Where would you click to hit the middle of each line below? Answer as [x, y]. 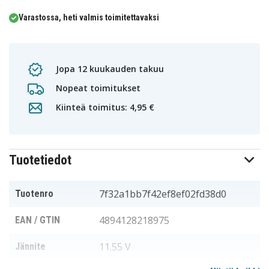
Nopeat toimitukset [97, 88]
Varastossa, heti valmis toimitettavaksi [89, 18]
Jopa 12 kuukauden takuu [109, 68]
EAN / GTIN [38, 220]
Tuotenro [34, 194]
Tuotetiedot [40, 160]
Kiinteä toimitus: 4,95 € [104, 107]
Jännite [30, 247]
